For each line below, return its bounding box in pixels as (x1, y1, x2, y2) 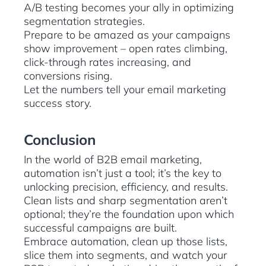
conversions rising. (24, 69, 112, 83)
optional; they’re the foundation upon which (24, 207, 234, 221)
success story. (24, 96, 91, 110)
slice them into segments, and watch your (24, 248, 227, 262)
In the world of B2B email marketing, (24, 153, 202, 167)
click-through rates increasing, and (24, 55, 191, 69)
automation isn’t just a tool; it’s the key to (24, 166, 221, 180)
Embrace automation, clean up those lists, (24, 235, 227, 249)
